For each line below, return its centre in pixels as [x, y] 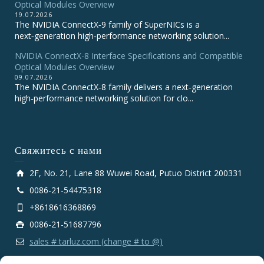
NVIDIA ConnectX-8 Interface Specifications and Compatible [129, 56]
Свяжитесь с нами [58, 150]
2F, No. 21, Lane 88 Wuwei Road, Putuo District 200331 [136, 173]
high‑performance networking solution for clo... [104, 98]
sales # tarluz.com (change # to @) [96, 241]
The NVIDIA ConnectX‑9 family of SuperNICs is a [107, 24]
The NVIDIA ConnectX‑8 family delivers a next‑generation [124, 87]
